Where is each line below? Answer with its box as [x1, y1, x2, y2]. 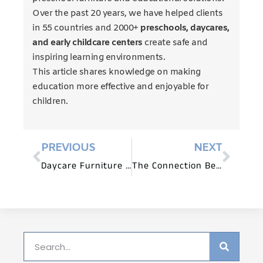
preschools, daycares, [140, 22, 230, 35]
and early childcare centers [32, 37, 143, 49]
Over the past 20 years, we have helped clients [32, 8, 222, 20]
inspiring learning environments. [32, 52, 165, 64]
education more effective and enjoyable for [32, 81, 208, 93]
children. [32, 96, 68, 108]
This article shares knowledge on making [32, 66, 201, 79]
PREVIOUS [41, 140, 95, 156]
